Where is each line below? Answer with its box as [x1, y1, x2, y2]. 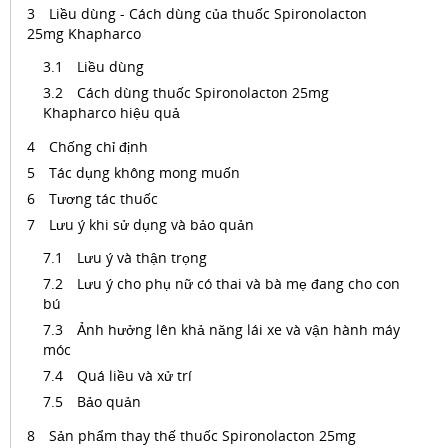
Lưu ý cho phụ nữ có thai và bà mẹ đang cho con [77, 274, 400, 293]
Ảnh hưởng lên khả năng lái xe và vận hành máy [77, 320, 400, 339]
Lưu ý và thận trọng [77, 248, 207, 267]
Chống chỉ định [49, 137, 148, 156]
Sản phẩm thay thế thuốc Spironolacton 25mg [49, 426, 356, 445]
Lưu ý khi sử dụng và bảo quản [49, 215, 254, 234]
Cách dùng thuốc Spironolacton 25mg [77, 83, 329, 102]
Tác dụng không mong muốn [49, 163, 244, 182]
